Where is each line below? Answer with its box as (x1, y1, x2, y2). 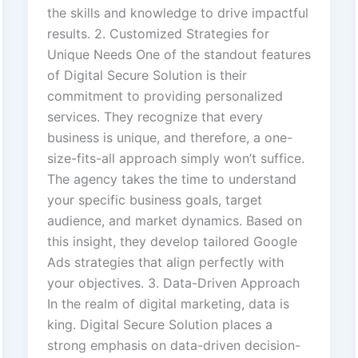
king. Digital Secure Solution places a (46, 316, 272, 333)
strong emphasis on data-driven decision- (46, 337, 300, 354)
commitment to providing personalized (46, 88, 283, 105)
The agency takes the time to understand (46, 171, 296, 188)
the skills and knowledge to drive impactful (46, 5, 308, 22)
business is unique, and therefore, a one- (46, 129, 292, 146)
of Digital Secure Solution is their (46, 67, 247, 84)
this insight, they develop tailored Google (46, 233, 297, 250)
